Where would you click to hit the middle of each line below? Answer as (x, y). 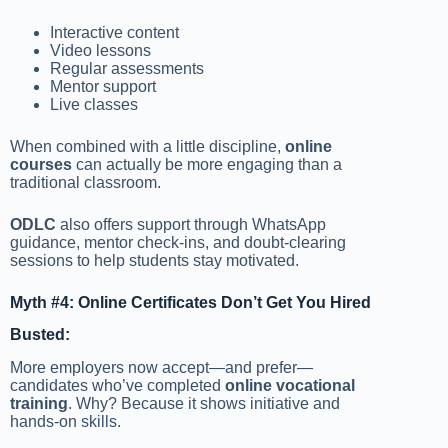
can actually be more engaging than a (207, 164)
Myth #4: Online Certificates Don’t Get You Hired (190, 302)
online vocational (290, 386)
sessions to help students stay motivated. (154, 260)
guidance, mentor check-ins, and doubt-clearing (178, 242)
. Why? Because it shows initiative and (204, 404)
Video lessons (100, 50)
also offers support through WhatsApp (191, 224)
